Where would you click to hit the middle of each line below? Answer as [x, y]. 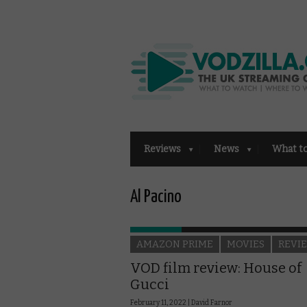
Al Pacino [156, 197]
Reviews [162, 149]
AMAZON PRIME [175, 244]
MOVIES [246, 244]
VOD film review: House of [216, 268]
